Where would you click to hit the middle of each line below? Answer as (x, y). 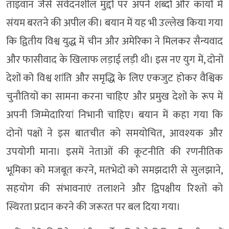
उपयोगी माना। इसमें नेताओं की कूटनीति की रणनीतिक (114, 152)
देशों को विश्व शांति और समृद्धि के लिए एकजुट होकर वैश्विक (114, 78)
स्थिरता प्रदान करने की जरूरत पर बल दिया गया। (93, 207)
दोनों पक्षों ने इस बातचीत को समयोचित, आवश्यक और (114, 133)
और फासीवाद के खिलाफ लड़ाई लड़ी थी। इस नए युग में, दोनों (114, 60)
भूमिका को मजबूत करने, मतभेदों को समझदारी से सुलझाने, (114, 170)
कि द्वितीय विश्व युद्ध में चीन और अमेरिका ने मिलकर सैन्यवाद (114, 41)
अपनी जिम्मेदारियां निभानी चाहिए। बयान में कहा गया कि (114, 115)
